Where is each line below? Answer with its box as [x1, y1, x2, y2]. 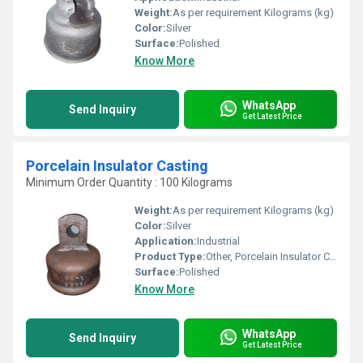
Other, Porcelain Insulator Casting [206, 250, 330, 263]
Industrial [197, 235, 240, 247]
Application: [135, 235, 197, 247]
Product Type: [135, 250, 206, 263]
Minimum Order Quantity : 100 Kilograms [26, 176, 233, 189]
